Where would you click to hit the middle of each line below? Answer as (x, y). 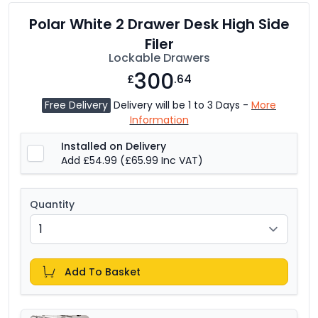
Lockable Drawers (159, 57)
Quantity (52, 204)
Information (159, 120)
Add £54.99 (91, 160)
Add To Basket (103, 272)
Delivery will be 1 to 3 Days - (181, 105)
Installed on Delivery (114, 146)
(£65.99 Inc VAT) (161, 160)
